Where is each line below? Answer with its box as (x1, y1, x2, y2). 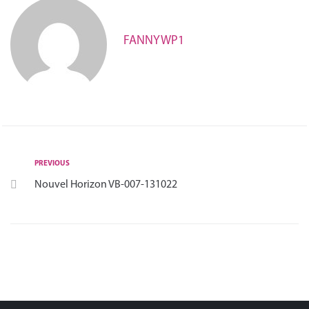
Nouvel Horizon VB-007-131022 (34, 177, 177, 190)
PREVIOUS (34, 158, 70, 168)
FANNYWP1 (123, 32, 184, 48)
